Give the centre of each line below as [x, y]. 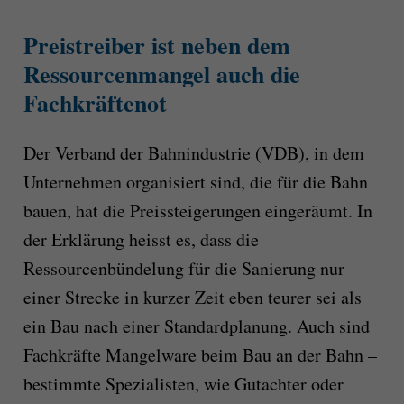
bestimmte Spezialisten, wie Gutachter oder [183, 384]
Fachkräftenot [95, 102]
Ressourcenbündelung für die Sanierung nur [184, 269]
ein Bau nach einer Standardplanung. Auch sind [196, 326]
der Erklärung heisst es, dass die [141, 240]
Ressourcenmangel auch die [161, 73]
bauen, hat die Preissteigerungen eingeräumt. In [197, 211]
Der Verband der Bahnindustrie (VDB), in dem [193, 153]
